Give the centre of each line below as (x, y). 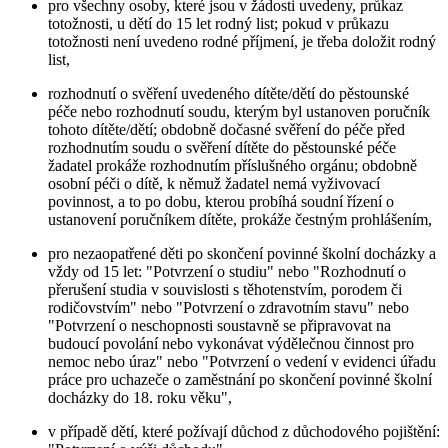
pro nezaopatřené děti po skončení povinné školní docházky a (242, 254)
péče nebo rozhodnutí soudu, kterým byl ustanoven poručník (239, 112)
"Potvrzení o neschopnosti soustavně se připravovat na (219, 326)
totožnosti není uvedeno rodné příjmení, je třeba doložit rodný (242, 42)
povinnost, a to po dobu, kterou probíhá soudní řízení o (221, 202)
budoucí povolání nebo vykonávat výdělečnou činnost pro (231, 344)
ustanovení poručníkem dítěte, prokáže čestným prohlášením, (240, 220)
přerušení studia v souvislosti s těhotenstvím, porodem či (225, 290)
